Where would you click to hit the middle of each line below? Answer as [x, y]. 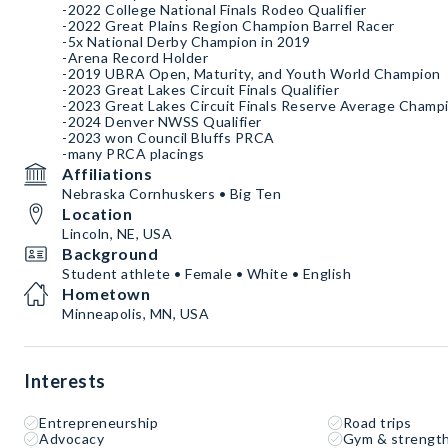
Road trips [377, 423]
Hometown [106, 294]
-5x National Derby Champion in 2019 [186, 42]
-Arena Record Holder [137, 58]
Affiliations [107, 174]
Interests [65, 381]
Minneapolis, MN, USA [135, 314]
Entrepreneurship [98, 423]
